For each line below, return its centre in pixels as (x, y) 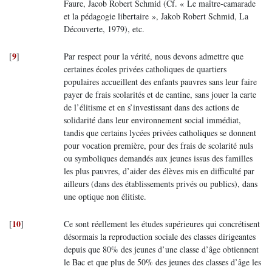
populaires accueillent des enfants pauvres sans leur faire (160, 82)
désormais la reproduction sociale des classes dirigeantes (160, 236)
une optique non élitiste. (105, 196)
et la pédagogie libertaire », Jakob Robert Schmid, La (156, 16)
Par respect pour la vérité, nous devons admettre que (154, 56)
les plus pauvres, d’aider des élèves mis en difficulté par (159, 171)
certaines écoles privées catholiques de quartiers (145, 69)
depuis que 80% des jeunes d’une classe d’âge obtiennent (161, 249)
